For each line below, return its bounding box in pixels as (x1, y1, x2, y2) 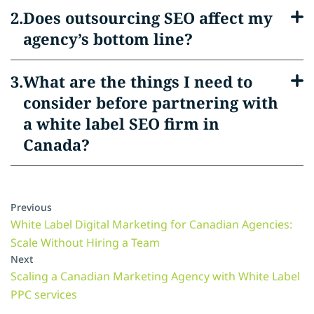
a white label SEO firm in (23, 112, 219, 134)
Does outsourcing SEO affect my (23, 6, 273, 28)
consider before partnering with (23, 91, 278, 113)
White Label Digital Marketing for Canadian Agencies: (11, 216, 292, 232)
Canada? (23, 133, 90, 155)
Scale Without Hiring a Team (11, 234, 160, 250)
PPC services (11, 286, 77, 302)
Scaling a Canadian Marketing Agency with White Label (11, 268, 300, 284)
